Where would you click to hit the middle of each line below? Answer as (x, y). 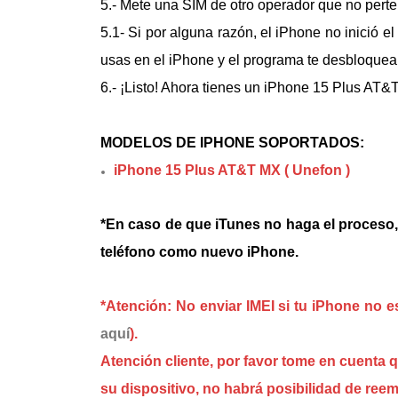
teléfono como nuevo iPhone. (199, 252)
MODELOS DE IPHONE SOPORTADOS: (232, 143)
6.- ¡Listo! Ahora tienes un (182, 88)
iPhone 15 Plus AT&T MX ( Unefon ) (232, 170)
